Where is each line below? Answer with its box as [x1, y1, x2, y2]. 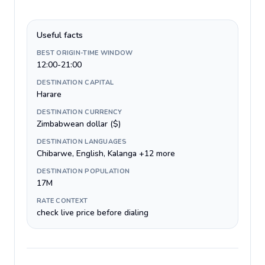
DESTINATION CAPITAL [37, 78, 114, 87]
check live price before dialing [37, 207, 148, 218]
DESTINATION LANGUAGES [37, 137, 127, 146]
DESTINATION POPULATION [37, 167, 130, 176]
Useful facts [37, 30, 83, 41]
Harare [37, 89, 62, 100]
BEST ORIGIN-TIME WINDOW [37, 49, 133, 57]
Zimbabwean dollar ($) [37, 118, 121, 130]
